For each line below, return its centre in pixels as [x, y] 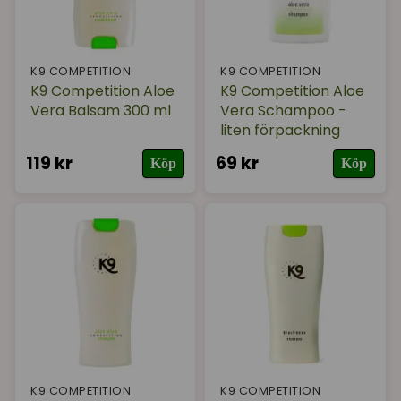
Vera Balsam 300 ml [101, 111]
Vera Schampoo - [284, 111]
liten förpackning [281, 131]
